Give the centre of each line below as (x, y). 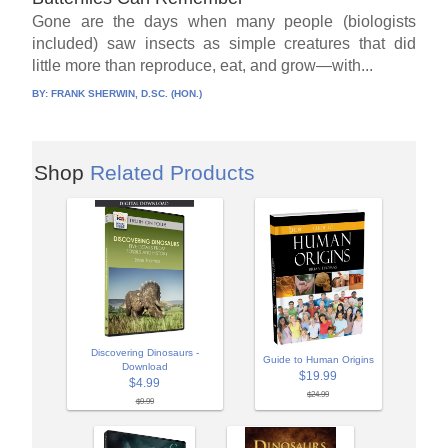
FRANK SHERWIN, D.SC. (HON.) (127, 94)
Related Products (172, 173)
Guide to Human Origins (318, 360)
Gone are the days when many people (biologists (224, 22)
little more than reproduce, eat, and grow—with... (203, 66)
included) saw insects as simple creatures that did (224, 44)
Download (144, 367)
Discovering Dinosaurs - (144, 353)
